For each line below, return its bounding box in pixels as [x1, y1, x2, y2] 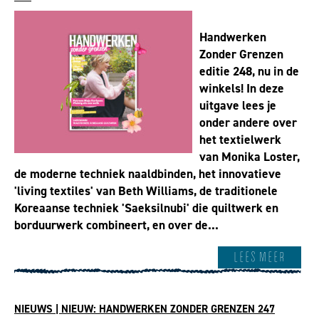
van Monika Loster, [199, 148, 300, 166]
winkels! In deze [199, 80, 284, 98]
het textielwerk [199, 131, 281, 149]
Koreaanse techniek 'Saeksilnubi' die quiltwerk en [14, 199, 278, 217]
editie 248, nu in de [199, 63, 299, 80]
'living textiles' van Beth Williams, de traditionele [14, 182, 278, 200]
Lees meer [234, 248, 286, 266]
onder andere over [199, 114, 297, 132]
